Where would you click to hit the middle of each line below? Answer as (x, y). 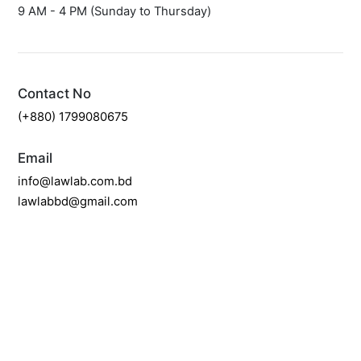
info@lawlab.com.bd (75, 181)
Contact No (55, 93)
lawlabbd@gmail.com (78, 201)
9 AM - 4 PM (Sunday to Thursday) (115, 11)
